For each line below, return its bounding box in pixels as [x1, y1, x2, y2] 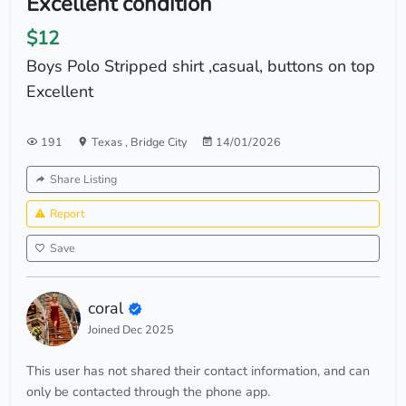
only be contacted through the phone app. [26, 382, 270, 401]
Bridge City [130, 134, 187, 150]
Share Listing [50, 171, 117, 188]
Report [50, 206, 84, 222]
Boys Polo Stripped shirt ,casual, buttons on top [26, 55, 375, 78]
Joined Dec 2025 [88, 321, 174, 337]
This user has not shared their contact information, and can [26, 362, 370, 381]
